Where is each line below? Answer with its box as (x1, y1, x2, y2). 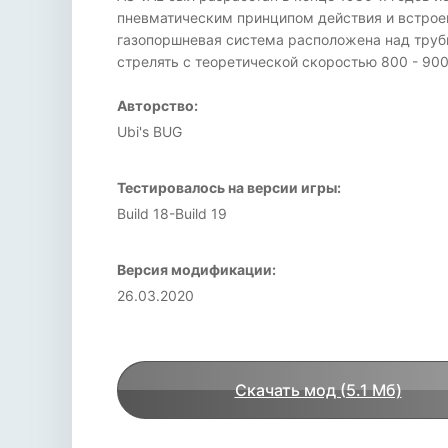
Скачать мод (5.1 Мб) (234, 380, 402, 400)
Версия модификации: (117, 261, 276, 278)
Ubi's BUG (117, 123, 182, 140)
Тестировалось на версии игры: (117, 179, 341, 196)
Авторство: (117, 97, 198, 114)
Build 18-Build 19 (117, 205, 227, 222)
